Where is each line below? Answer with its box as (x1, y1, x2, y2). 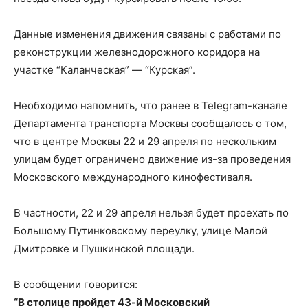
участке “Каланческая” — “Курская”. (14, 63, 195, 76)
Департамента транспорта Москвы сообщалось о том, (14, 117, 287, 130)
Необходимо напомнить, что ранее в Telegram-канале (14, 99, 287, 112)
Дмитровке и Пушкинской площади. (14, 242, 195, 255)
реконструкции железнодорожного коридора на (14, 45, 260, 58)
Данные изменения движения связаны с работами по (14, 27, 281, 41)
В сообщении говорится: (14, 278, 137, 291)
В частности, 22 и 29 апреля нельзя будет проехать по (14, 206, 289, 219)
